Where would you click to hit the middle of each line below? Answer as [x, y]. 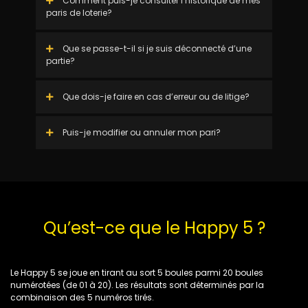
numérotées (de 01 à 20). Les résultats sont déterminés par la [137, 285]
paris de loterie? [79, 13]
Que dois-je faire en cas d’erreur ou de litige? [155, 97]
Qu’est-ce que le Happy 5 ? [154, 228]
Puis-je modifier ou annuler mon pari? [140, 132]
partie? [60, 61]
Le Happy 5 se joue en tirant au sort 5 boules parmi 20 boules [137, 273]
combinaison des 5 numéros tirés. [82, 297]
